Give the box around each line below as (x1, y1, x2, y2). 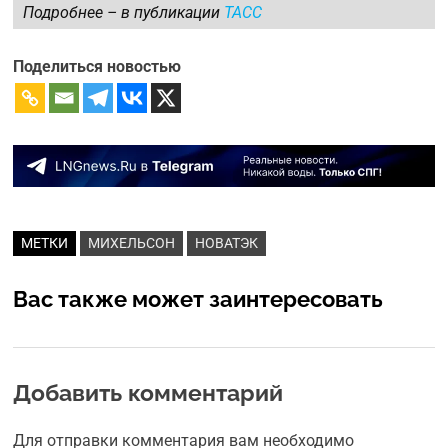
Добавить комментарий (13, 379, 284, 407)
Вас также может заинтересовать (13, 286, 384, 313)
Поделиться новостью (13, 57, 182, 77)
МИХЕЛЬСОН (88, 235, 176, 252)
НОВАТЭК (195, 235, 259, 252)
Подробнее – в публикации (23, 3, 225, 23)
